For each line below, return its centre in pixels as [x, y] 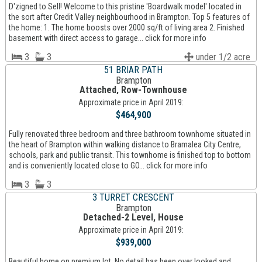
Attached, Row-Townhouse [134, 90]
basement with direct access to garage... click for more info [107, 38]
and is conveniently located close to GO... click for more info [108, 166]
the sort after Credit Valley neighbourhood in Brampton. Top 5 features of [129, 17]
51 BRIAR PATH [134, 70]
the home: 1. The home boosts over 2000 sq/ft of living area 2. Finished [126, 28]
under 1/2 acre [222, 57]
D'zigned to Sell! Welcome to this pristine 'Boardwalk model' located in [125, 7]
